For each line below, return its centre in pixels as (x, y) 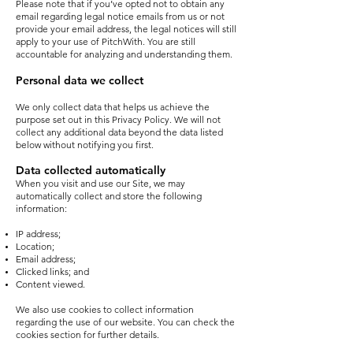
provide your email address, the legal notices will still (126, 29)
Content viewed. (50, 284)
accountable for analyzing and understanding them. (125, 54)
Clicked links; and (52, 271)
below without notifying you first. (85, 145)
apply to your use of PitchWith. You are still (106, 41)
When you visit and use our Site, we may (100, 183)
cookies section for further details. (87, 334)
